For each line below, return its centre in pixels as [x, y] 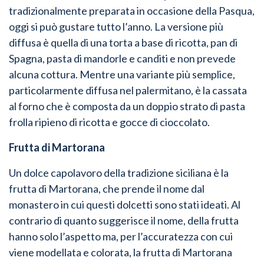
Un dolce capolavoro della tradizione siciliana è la [119, 172]
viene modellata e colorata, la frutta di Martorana [121, 252]
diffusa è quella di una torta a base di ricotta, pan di [123, 42]
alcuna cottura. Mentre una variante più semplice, [122, 74]
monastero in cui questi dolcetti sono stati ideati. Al [125, 204]
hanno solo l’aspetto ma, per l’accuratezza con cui [121, 236]
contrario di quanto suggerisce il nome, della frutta [124, 220]
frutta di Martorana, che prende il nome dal [107, 188]
